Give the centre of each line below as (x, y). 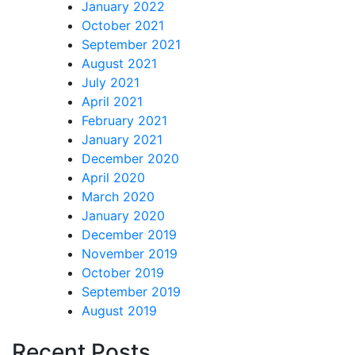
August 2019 (119, 310)
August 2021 (119, 63)
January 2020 (123, 215)
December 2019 (129, 234)
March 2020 (118, 196)
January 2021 (122, 139)
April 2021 (112, 101)
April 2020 (113, 177)
